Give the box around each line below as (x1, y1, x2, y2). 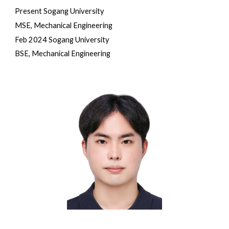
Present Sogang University (15, 7, 105, 16)
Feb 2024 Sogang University (15, 35, 110, 44)
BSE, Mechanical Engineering (15, 49, 111, 58)
